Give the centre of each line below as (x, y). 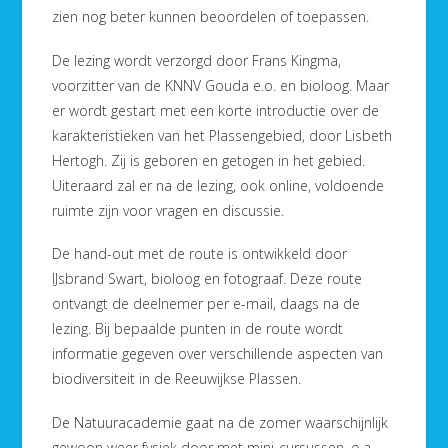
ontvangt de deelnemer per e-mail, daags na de (206, 304)
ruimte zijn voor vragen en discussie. (168, 210)
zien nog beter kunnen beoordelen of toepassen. (211, 17)
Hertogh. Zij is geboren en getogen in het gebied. (209, 160)
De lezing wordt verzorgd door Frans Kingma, (197, 60)
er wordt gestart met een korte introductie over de (216, 110)
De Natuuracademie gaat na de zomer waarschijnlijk (220, 422)
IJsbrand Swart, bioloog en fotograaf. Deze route (207, 279)
